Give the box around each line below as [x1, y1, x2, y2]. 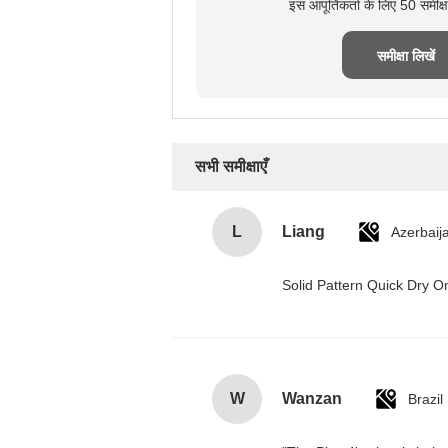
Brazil [408, 391, 443, 407]
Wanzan [282, 390, 342, 407]
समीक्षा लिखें [377, 48, 435, 64]
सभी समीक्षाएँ [195, 158, 267, 175]
